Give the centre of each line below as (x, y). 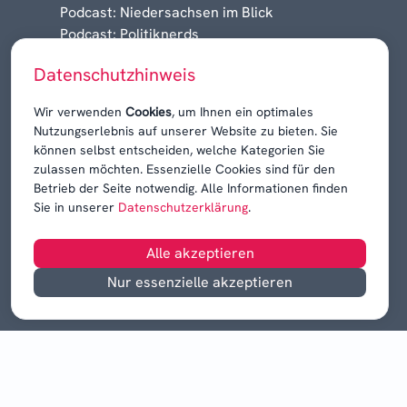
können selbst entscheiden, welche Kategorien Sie (179, 150)
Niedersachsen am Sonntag (150, 55)
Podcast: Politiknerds (129, 34)
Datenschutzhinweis (114, 74)
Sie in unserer (74, 207)
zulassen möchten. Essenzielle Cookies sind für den (184, 169)
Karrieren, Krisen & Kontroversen (171, 77)
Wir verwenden (79, 112)
